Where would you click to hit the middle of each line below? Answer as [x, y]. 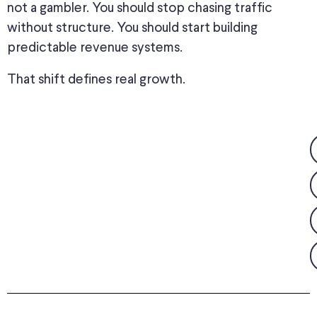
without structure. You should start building [132, 28]
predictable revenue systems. [95, 47]
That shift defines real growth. [96, 79]
